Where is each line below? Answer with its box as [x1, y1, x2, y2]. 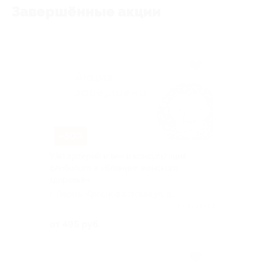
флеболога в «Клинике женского [49, 163, 178, 173]
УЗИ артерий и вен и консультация [49, 151, 186, 161]
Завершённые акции [12, 4, 161, 21]
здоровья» [49, 174, 90, 184]
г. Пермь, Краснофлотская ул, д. [49, 189, 173, 199]
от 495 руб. [49, 218, 101, 230]
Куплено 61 [177, 201, 214, 210]
